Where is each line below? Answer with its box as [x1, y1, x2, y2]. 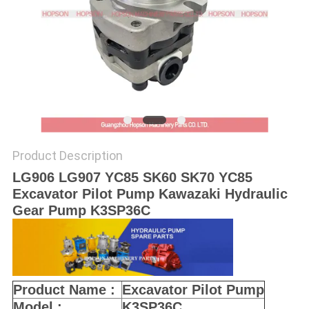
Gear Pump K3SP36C [12, 203, 150, 219]
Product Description [12, 148, 123, 163]
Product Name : [12, 282, 115, 298]
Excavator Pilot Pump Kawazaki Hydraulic [12, 186, 288, 202]
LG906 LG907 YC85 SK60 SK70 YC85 [12, 170, 252, 186]
